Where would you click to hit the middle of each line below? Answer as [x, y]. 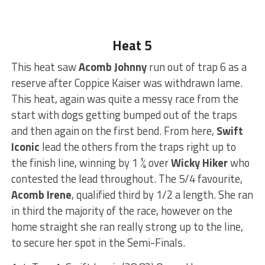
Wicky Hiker [199, 162]
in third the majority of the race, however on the [122, 210]
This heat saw [45, 67]
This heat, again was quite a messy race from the [125, 98]
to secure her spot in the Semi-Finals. [98, 242]
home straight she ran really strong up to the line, [127, 226]
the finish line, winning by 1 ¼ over [91, 162]
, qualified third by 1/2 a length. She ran [162, 194]
